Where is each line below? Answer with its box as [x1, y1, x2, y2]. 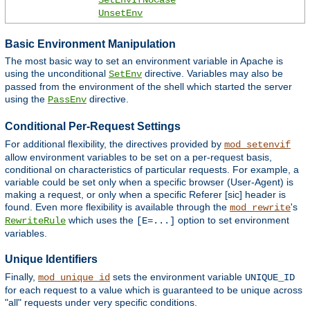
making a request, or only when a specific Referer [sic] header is [5, 188, 286, 200]
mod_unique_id [38, 271, 110, 283]
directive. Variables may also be [142, 68, 283, 80]
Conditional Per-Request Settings [5, 120, 181, 133]
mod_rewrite [230, 201, 291, 213]
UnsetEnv [98, 8, 143, 19]
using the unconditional [5, 68, 109, 80]
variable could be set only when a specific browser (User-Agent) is [5, 176, 293, 188]
